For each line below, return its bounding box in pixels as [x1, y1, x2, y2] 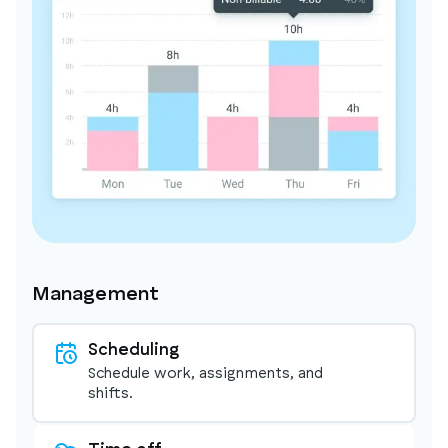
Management [32, 284, 159, 305]
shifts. [88, 386, 133, 402]
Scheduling [88, 341, 179, 359]
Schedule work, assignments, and [88, 366, 323, 382]
